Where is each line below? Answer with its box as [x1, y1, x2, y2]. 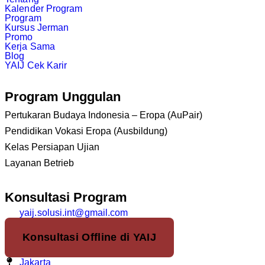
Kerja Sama [5, 41, 55, 51]
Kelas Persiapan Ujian [5, 141, 99, 152]
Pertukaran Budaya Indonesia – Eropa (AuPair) [5, 109, 202, 120]
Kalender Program [5, 3, 83, 14]
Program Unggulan [5, 89, 121, 104]
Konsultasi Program [5, 189, 127, 205]
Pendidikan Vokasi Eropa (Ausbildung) [5, 125, 167, 136]
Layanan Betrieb [5, 157, 74, 168]
